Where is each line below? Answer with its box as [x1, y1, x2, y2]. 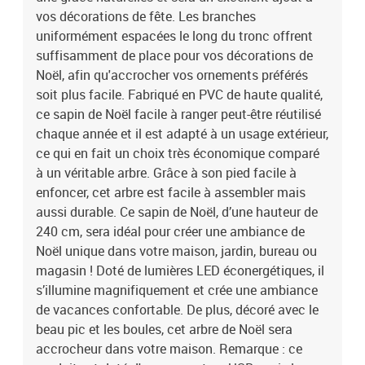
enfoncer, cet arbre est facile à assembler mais [36, 183, 306, 201]
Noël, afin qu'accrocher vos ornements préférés [36, 66, 308, 84]
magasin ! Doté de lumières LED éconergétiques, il [36, 262, 324, 279]
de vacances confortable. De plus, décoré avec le [36, 301, 319, 319]
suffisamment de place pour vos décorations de [36, 46, 313, 64]
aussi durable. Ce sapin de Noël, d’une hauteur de [36, 203, 318, 221]
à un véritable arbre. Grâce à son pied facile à [36, 164, 297, 182]
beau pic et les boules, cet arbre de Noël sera [36, 320, 292, 338]
